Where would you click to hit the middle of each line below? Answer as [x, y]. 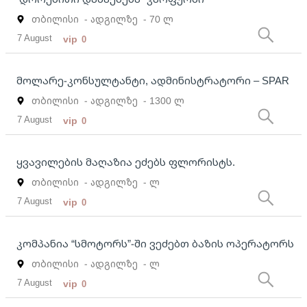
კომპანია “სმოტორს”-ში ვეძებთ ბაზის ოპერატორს [155, 244]
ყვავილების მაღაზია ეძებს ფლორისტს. [126, 162]
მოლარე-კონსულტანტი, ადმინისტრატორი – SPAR [153, 81]
